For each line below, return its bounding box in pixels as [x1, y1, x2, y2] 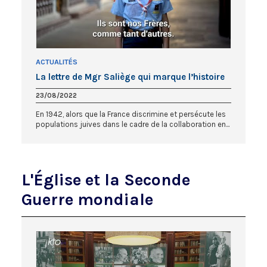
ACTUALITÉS [36, 58, 77, 67]
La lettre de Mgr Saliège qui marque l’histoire [36, 72, 225, 83]
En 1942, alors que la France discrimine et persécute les [36, 110, 226, 119]
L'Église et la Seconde [21, 170, 190, 190]
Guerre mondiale [21, 190, 153, 210]
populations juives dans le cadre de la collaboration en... [36, 120, 229, 129]
